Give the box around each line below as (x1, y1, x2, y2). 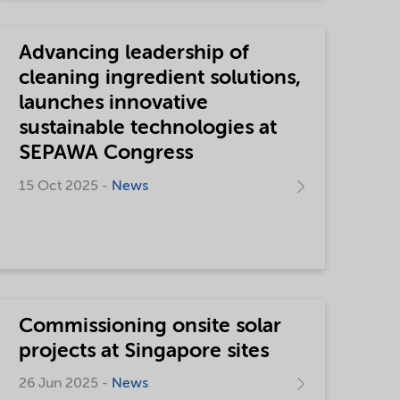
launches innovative (19, 93, 209, 113)
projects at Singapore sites (19, 340, 270, 362)
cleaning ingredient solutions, (19, 68, 302, 88)
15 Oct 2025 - (19, 179, 112, 194)
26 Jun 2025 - (19, 377, 112, 391)
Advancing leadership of (19, 43, 250, 63)
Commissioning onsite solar (19, 315, 282, 337)
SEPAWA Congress (19, 143, 194, 163)
